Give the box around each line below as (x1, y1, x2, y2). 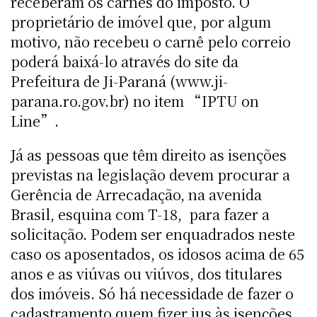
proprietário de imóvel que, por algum (11, 11, 271, 32)
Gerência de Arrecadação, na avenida (11, 183, 262, 204)
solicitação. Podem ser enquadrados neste (11, 223, 295, 244)
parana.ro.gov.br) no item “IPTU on (11, 90, 259, 111)
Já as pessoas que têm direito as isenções (11, 144, 287, 165)
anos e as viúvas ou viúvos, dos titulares (11, 263, 282, 284)
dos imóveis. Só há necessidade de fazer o (11, 282, 294, 304)
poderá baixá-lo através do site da (11, 50, 238, 71)
